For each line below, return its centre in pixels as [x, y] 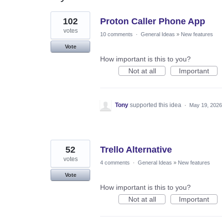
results [61, 22]
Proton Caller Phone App [153, 21]
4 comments [115, 162]
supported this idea [156, 105]
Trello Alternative [136, 149]
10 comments [116, 34]
